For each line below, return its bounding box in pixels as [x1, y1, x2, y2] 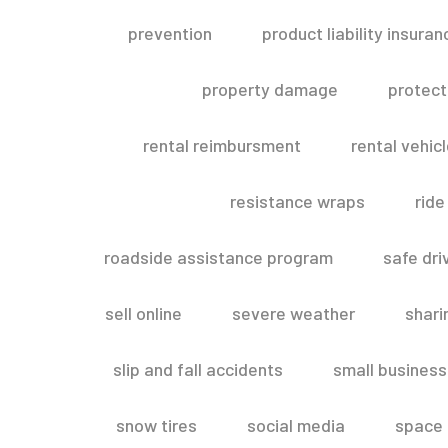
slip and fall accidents [112, 358, 283, 380]
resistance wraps [230, 190, 365, 212]
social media [247, 414, 345, 436]
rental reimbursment [143, 134, 301, 156]
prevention [127, 22, 212, 44]
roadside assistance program [104, 246, 333, 268]
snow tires [116, 414, 197, 436]
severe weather [232, 302, 355, 324]
